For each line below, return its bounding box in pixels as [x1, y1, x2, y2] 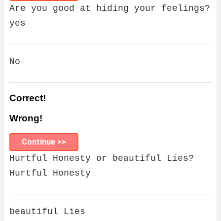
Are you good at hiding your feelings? [9, 3, 210, 13]
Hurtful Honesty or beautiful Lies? [9, 153, 194, 163]
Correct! [9, 93, 46, 103]
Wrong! [9, 113, 42, 123]
